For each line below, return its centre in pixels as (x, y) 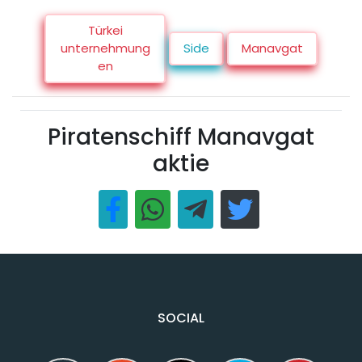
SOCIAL (181, 318)
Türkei (105, 31)
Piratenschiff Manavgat (181, 137)
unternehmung (105, 48)
